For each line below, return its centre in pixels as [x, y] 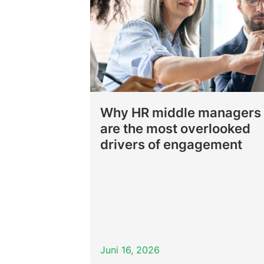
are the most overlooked [176, 128]
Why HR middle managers [181, 112]
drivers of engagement [173, 144]
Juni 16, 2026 [130, 250]
